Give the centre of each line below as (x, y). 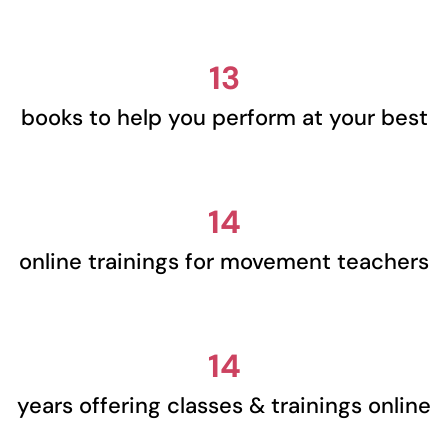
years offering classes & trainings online (224, 405)
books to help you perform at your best (224, 117)
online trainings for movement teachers (224, 261)
